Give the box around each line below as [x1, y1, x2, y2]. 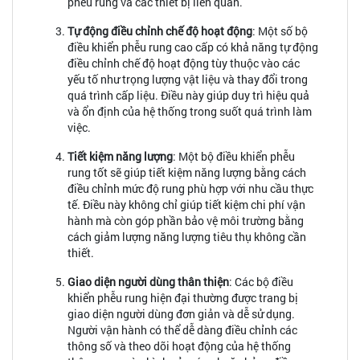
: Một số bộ [252, 22, 308, 39]
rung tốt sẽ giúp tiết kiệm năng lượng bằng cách [67, 164, 306, 180]
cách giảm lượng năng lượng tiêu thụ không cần [67, 228, 306, 244]
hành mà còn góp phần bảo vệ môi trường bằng [67, 212, 304, 228]
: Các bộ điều [229, 273, 293, 289]
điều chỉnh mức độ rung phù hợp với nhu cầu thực [67, 180, 313, 196]
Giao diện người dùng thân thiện [67, 273, 229, 289]
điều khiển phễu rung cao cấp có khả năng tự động [67, 39, 318, 55]
